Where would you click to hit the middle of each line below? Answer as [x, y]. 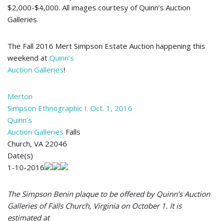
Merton [20, 96]
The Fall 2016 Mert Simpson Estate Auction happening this [106, 46]
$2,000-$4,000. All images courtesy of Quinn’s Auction [99, 7]
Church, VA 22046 [37, 144]
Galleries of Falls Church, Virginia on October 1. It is [94, 206]
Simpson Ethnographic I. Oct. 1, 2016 [70, 108]
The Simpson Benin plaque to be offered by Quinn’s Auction [109, 194]
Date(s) [20, 155]
